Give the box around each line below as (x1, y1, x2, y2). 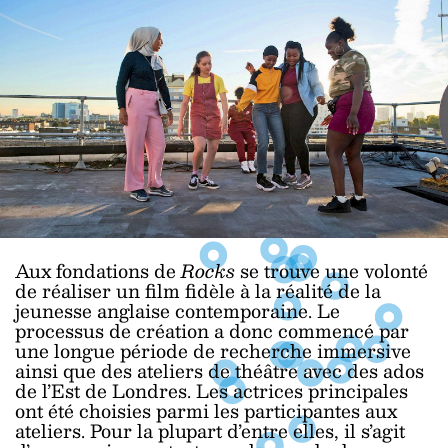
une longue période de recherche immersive (15, 335, 411, 367)
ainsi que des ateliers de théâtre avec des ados (15, 355, 424, 387)
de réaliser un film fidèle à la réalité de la (15, 275, 381, 307)
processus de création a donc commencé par (15, 315, 409, 347)
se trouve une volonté (240, 255, 428, 287)
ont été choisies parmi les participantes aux (15, 395, 397, 427)
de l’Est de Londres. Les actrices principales (15, 375, 408, 407)
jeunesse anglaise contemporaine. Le (15, 295, 340, 327)
